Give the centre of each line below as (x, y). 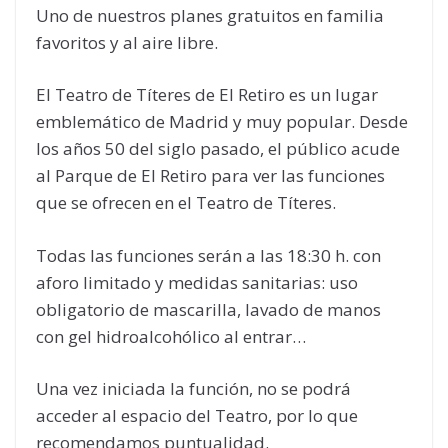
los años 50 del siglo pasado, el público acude (218, 149)
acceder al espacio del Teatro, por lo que (197, 416)
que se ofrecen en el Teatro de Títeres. (186, 203)
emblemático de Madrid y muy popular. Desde (222, 122)
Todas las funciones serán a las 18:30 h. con (208, 255)
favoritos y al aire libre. (127, 42)
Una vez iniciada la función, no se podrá (193, 389)
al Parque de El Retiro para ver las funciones (210, 176)
